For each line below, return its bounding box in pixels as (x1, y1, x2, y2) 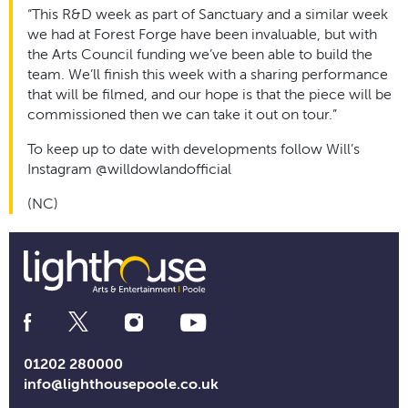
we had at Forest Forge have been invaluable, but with (27, 25, 377, 43)
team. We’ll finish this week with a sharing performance (27, 66, 388, 83)
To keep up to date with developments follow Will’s (27, 140, 360, 158)
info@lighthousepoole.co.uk (24, 375, 219, 393)
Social (23, 309, 65, 326)
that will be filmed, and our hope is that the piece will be (27, 86, 392, 103)
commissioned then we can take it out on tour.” (27, 106, 337, 123)
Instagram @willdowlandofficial (27, 160, 231, 178)
